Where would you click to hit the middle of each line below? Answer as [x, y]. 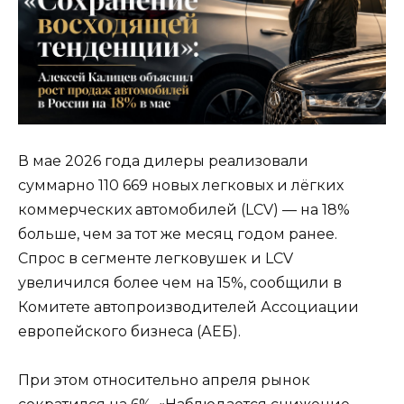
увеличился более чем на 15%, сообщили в [180, 283]
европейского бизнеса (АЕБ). [129, 332]
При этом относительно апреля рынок [164, 381]
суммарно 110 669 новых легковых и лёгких [181, 186]
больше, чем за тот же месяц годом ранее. [178, 234]
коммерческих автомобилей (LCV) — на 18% [184, 210]
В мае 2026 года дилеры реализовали [163, 161]
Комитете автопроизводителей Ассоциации [188, 308]
